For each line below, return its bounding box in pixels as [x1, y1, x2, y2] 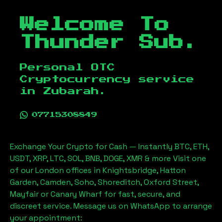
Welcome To [20, 17, 169, 32]
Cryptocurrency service [20, 75, 194, 83]
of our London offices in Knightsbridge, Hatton [10, 165, 186, 175]
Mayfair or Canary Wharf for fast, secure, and [10, 189, 180, 199]
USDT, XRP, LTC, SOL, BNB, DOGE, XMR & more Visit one [10, 153, 206, 164]
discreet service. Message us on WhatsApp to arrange [10, 201, 212, 211]
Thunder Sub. [20, 35, 199, 50]
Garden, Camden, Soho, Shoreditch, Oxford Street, [10, 177, 199, 187]
